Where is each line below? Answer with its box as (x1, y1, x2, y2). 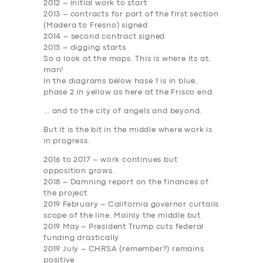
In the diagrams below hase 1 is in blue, (43, 78, 198, 85)
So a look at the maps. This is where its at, (43, 56, 211, 63)
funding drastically (43, 235, 120, 242)
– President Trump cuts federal (79, 224, 204, 231)
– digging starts (60, 45, 126, 52)
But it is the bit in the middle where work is (43, 127, 213, 134)
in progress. (43, 138, 90, 145)
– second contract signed (61, 33, 166, 41)
